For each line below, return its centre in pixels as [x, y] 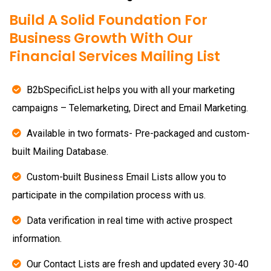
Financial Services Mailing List [115, 56]
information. [37, 239]
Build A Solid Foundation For [108, 20]
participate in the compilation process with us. [109, 195]
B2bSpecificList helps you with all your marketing [131, 90]
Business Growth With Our [101, 38]
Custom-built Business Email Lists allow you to [126, 177]
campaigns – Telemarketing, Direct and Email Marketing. [130, 108]
